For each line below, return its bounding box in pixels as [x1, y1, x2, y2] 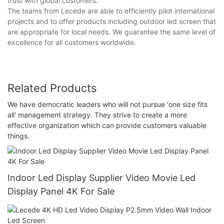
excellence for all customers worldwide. [7, 38, 136, 47]
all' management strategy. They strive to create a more [7, 110, 187, 119]
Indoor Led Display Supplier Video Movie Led [7, 172, 195, 183]
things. [7, 131, 29, 140]
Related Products [7, 81, 97, 95]
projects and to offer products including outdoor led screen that [7, 17, 216, 26]
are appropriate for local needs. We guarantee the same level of [7, 27, 215, 36]
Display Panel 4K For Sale [7, 185, 114, 196]
